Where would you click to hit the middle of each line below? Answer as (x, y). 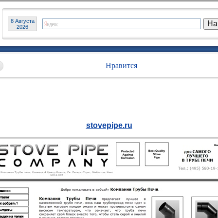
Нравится (121, 65)
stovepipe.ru (109, 125)
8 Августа (22, 21)
